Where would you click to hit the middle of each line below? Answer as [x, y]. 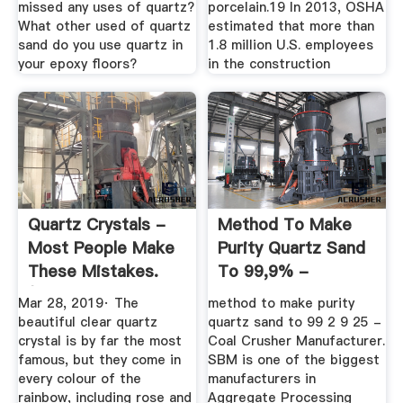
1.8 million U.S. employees [291, 45]
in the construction [269, 63]
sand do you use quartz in [100, 45]
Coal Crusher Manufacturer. [297, 341]
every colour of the [79, 379]
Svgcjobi [251, 295]
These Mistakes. [93, 272]
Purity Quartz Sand [292, 248]
